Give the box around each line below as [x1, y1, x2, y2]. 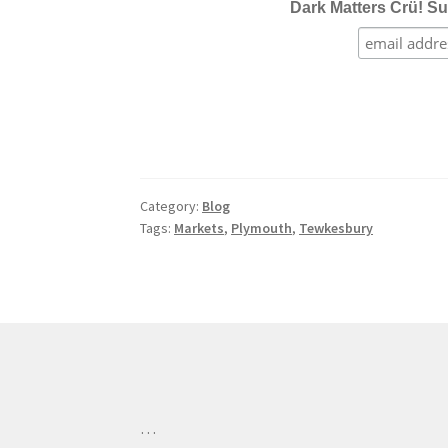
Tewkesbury [299, 219, 374, 238]
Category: [140, 197, 203, 216]
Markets [174, 219, 225, 238]
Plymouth [231, 219, 293, 238]
